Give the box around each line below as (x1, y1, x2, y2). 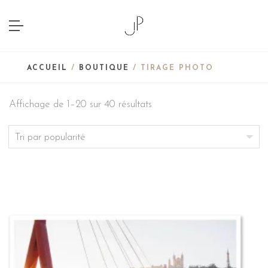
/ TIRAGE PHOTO (129, 65, 214, 72)
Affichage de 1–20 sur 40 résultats (9, 99, 152, 109)
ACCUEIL (27, 65, 68, 72)
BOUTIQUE (79, 65, 129, 72)
